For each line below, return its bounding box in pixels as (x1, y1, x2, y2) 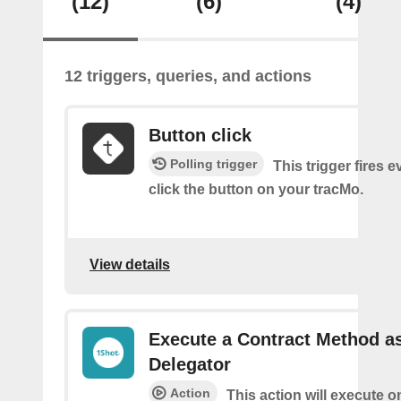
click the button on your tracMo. (149, 182, 363, 197)
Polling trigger (170, 157, 257, 171)
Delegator (149, 354, 231, 374)
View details (90, 256, 170, 272)
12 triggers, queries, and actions (64, 67, 311, 85)
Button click (149, 125, 252, 145)
